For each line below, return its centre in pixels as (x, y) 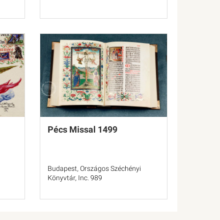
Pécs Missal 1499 (82, 129)
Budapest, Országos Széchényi (94, 168)
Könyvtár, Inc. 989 (75, 178)
